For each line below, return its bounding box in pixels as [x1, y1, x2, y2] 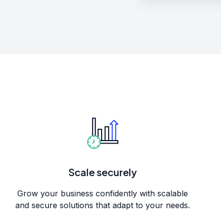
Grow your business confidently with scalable [17, 188, 188, 198]
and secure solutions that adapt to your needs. [15, 200, 190, 210]
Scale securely [69, 166, 137, 178]
